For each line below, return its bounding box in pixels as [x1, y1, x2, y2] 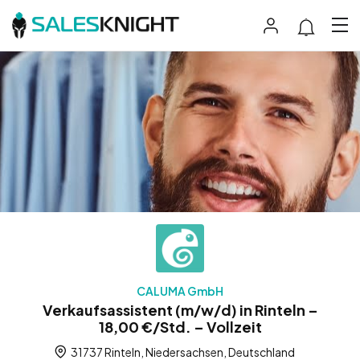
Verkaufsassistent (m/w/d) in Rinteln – [42, 300, 318, 319]
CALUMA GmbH [137, 283, 223, 298]
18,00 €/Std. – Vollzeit [98, 317, 262, 336]
